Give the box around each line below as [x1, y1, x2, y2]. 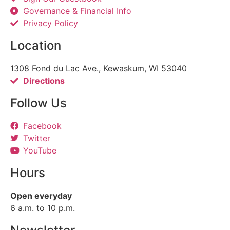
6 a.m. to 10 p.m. [10, 203, 75, 214]
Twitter [23, 133, 50, 144]
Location [10, 38, 61, 53]
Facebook [23, 121, 62, 131]
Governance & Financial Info [23, 6, 131, 16]
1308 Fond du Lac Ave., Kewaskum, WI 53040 [10, 63, 187, 74]
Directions [23, 75, 65, 86]
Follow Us [10, 95, 67, 111]
